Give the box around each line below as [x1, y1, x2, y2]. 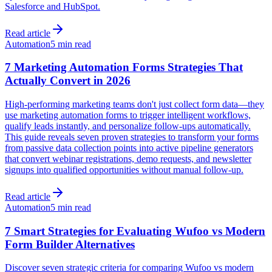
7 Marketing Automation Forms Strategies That [5, 61, 243, 74]
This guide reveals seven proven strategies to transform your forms [5, 132, 259, 142]
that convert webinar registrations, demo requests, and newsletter [5, 154, 251, 164]
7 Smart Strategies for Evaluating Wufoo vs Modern [5, 224, 265, 237]
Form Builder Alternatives [5, 237, 135, 251]
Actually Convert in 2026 [5, 74, 131, 87]
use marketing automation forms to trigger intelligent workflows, [5, 110, 251, 120]
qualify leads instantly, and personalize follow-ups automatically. [5, 121, 251, 131]
